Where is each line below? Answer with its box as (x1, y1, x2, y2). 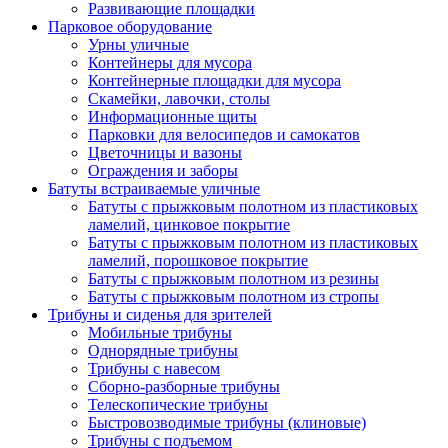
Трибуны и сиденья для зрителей (48, 306, 272, 323)
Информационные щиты (88, 108, 257, 125)
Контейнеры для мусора (88, 54, 252, 71)
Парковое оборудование (48, 18, 212, 35)
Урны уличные (88, 36, 189, 53)
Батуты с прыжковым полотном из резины (88, 270, 379, 287)
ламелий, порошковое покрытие (88, 252, 308, 269)
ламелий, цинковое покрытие (88, 216, 290, 233)
